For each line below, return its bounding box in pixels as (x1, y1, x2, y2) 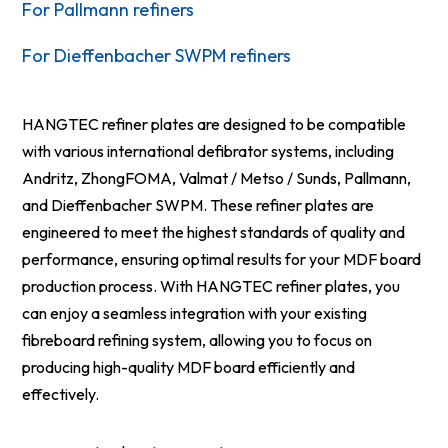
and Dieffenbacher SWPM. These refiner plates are (22, 194, 375, 215)
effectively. (22, 383, 100, 404)
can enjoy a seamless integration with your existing (22, 302, 368, 323)
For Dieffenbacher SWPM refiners (22, 43, 292, 67)
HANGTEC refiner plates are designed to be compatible (22, 113, 407, 134)
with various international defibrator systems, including (22, 140, 395, 161)
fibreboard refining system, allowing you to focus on (22, 329, 373, 350)
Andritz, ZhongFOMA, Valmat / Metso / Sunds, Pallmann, (22, 167, 412, 188)
